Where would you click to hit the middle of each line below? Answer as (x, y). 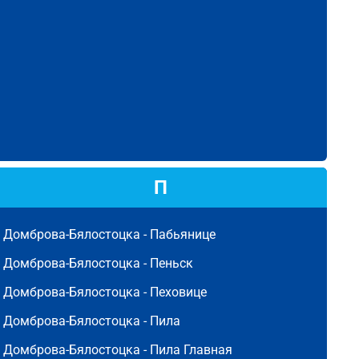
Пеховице (178, 292)
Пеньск (171, 263)
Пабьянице (183, 234)
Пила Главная (191, 350)
